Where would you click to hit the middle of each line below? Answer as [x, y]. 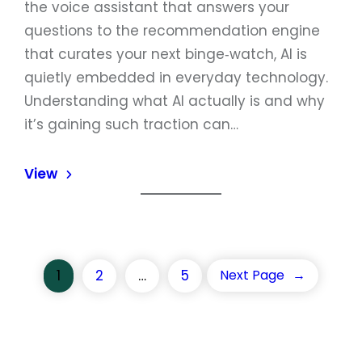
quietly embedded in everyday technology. [176, 78]
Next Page [252, 275]
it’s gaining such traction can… [131, 124]
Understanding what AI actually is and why [175, 101]
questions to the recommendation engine [172, 31]
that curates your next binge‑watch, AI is [166, 54]
